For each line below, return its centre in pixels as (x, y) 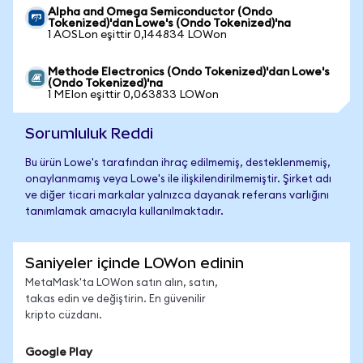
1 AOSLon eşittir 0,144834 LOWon (137, 35)
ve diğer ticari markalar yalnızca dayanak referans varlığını (177, 196)
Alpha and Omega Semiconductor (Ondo (160, 12)
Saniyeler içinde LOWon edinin (135, 263)
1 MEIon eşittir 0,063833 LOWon (133, 95)
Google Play (59, 352)
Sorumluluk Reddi (89, 133)
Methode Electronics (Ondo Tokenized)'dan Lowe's (189, 72)
